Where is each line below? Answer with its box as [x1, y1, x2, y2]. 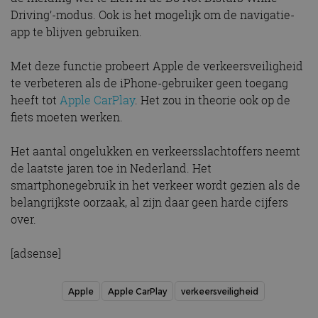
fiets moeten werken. [11, 109, 123, 126]
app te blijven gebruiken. [11, 24, 142, 40]
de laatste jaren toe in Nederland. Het [11, 160, 212, 177]
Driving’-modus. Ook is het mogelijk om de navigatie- [11, 7, 295, 23]
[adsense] [11, 246, 61, 262]
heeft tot [11, 92, 60, 109]
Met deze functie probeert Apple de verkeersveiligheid [11, 58, 303, 75]
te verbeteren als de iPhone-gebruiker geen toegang [11, 75, 288, 92]
